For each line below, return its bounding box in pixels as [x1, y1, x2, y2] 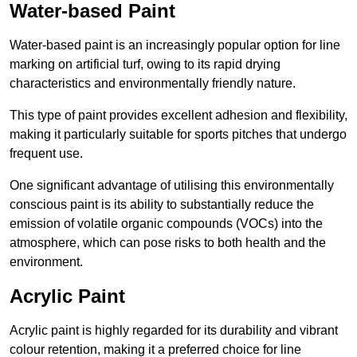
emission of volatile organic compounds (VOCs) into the [10, 217, 323, 231]
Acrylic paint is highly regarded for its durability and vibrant [10, 324, 338, 338]
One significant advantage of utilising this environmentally [10, 178, 334, 193]
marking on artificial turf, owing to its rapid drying [10, 57, 280, 72]
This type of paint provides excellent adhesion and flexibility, [10, 108, 347, 123]
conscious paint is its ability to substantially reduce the [10, 198, 314, 212]
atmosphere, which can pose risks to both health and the [10, 236, 326, 250]
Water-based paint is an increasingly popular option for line [10, 38, 340, 53]
